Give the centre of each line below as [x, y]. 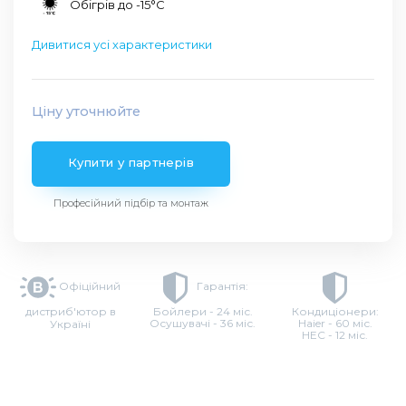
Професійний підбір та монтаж [131, 203]
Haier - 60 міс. [335, 324]
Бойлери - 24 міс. [203, 312]
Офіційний [89, 286]
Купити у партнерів [131, 163]
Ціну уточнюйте [86, 112]
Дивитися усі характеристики [122, 45]
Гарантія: [221, 286]
